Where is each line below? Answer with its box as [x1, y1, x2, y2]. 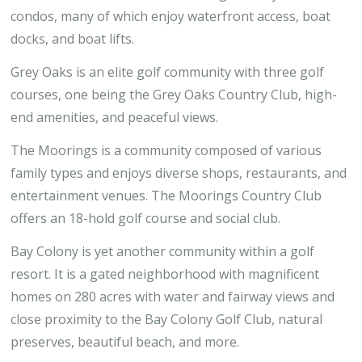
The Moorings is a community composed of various [11, 141, 322, 159]
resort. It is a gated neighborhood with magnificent [11, 265, 319, 283]
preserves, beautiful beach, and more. [11, 333, 239, 351]
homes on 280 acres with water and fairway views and [11, 288, 335, 305]
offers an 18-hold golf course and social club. [11, 209, 280, 227]
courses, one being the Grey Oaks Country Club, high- [11, 86, 337, 103]
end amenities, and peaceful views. [11, 108, 218, 126]
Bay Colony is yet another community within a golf [11, 242, 314, 260]
